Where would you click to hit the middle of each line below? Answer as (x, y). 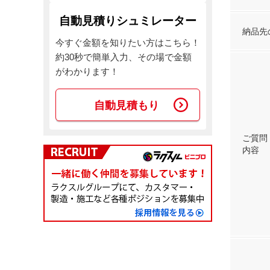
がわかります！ (87, 71)
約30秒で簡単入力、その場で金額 (124, 57)
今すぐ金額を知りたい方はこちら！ (128, 42)
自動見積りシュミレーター (128, 21)
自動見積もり (127, 105)
